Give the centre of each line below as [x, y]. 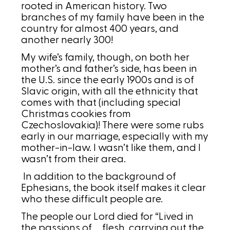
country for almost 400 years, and [100, 29]
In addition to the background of [99, 177]
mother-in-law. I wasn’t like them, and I [111, 148]
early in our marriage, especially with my [115, 137]
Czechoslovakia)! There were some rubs [113, 126]
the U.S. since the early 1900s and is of [108, 80]
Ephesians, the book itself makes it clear [114, 188]
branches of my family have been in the [113, 18]
